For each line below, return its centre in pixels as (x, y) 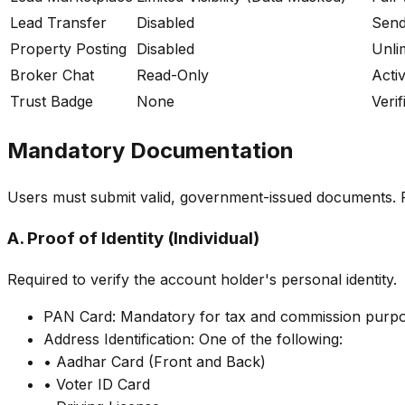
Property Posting (68, 48)
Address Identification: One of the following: (193, 339)
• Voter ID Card (97, 385)
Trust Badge (52, 101)
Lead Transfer (58, 22)
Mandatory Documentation (151, 150)
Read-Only (173, 75)
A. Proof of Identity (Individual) (133, 239)
